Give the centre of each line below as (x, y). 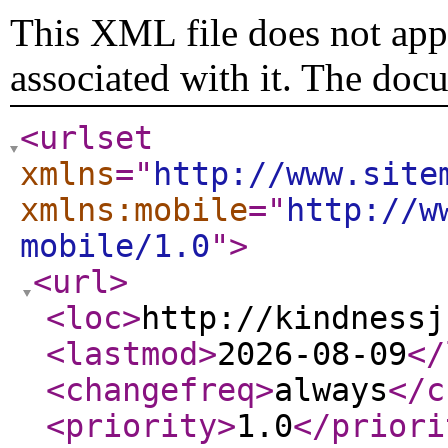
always (331, 390)
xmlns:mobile (134, 210)
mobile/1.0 (115, 246)
